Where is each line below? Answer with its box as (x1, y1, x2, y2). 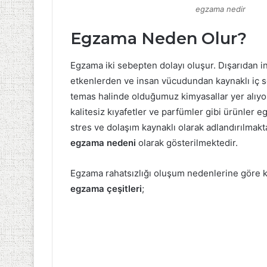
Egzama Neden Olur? (70, 29, 247, 49)
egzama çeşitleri (70, 182, 142, 194)
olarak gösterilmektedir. (136, 136, 238, 148)
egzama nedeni (70, 136, 136, 148)
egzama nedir (195, 4, 246, 14)
